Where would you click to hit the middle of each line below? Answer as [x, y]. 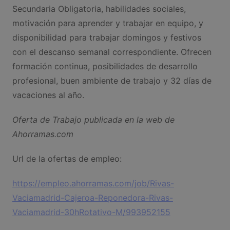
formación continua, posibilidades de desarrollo [105, 66]
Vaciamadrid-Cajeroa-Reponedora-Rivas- [92, 198]
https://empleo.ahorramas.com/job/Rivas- [93, 184]
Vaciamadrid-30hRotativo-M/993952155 [91, 212]
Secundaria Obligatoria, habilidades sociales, [99, 9]
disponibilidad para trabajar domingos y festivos [107, 38]
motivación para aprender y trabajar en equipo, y [108, 23]
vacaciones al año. [48, 95]
